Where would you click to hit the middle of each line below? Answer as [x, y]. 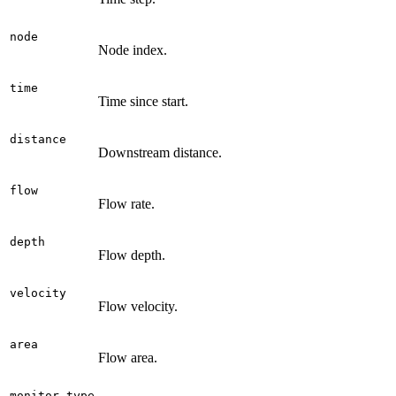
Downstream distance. [160, 153]
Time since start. [143, 102]
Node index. [133, 50]
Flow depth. [132, 255]
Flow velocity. [138, 307]
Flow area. [128, 358]
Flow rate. [126, 204]
